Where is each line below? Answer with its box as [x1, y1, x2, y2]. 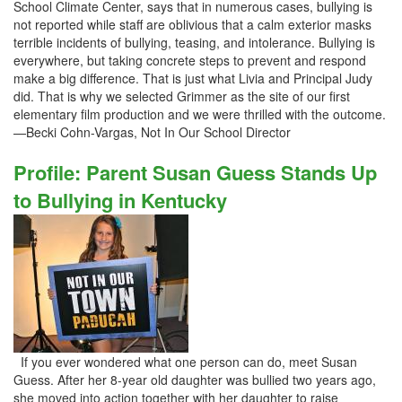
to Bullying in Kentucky [13, 186, 227, 214]
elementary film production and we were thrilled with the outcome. [13, 105, 386, 123]
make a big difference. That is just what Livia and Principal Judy [13, 69, 372, 87]
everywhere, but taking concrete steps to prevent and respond [13, 51, 366, 69]
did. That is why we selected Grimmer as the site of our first [13, 87, 350, 105]
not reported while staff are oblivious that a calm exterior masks [13, 15, 371, 33]
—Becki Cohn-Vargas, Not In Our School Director [13, 123, 291, 141]
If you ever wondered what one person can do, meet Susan [13, 353, 357, 371]
